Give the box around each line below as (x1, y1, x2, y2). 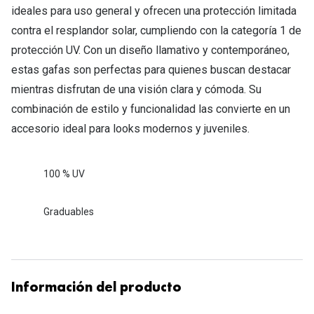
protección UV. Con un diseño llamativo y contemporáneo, (11, 43, 289, 57)
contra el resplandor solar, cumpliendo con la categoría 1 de (11, 23, 301, 37)
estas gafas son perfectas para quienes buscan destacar (11, 62, 291, 76)
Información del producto (11, 280, 182, 295)
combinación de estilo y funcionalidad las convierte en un (11, 102, 290, 116)
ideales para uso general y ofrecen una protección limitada (11, 4, 296, 18)
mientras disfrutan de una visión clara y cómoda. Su (11, 82, 261, 96)
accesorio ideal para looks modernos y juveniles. (11, 121, 250, 135)
